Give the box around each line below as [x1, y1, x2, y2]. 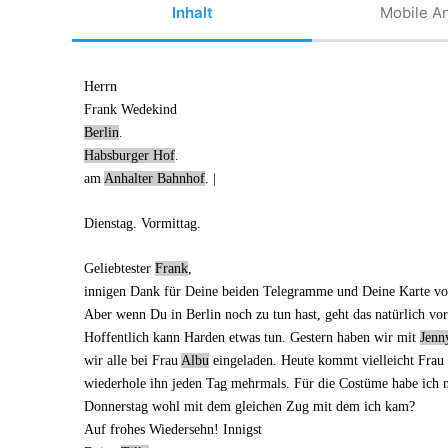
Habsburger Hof [83, 147, 175, 163]
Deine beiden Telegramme [184, 283, 333, 299]
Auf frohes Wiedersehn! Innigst [83, 421, 262, 437]
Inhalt [171, 3, 213, 23]
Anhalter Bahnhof [103, 170, 205, 186]
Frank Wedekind [83, 101, 177, 117]
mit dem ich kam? [308, 398, 415, 414]
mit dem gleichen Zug [183, 398, 309, 414]
